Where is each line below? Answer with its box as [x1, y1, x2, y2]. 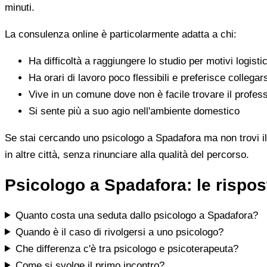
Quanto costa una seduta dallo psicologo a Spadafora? [15, 209, 259, 221]
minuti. [5, 1, 35, 13]
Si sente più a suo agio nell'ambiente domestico [29, 105, 240, 117]
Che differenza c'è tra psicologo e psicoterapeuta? [15, 243, 239, 254]
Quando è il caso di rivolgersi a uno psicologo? [15, 226, 224, 238]
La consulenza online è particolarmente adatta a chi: [5, 28, 237, 40]
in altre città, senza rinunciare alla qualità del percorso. [5, 148, 249, 160]
